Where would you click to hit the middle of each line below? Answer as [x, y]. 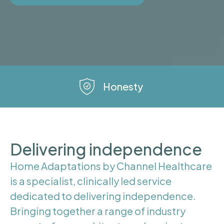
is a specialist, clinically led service [91, 181]
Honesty [123, 86]
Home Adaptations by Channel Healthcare [111, 166]
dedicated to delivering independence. [103, 196]
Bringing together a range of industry [98, 211]
